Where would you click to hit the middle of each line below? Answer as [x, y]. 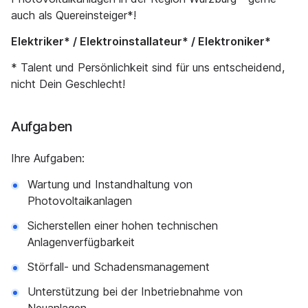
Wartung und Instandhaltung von [110, 184]
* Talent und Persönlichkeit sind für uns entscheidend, [148, 67]
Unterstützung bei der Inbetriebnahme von [135, 291]
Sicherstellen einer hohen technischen [123, 225]
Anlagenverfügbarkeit [81, 242]
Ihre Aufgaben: [48, 158]
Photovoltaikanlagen [80, 201]
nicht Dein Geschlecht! [68, 84]
